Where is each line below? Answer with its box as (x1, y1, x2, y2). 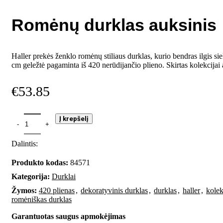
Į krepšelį (59, 115, 89, 122)
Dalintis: (11, 139, 38, 148)
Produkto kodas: (11, 158, 70, 167)
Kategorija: (11, 172, 50, 181)
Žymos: (11, 186, 37, 195)
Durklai (52, 172, 76, 181)
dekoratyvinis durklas (81, 186, 148, 195)
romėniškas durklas (11, 195, 72, 204)
